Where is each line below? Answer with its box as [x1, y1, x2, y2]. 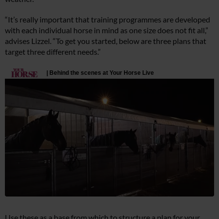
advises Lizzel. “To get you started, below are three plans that [5, 36, 206, 45]
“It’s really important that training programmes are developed [5, 14, 210, 24]
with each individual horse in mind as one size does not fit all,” [5, 25, 208, 35]
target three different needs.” [5, 46, 101, 56]
